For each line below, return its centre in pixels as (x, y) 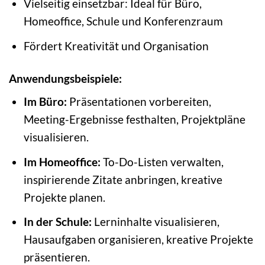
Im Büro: (45, 102)
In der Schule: (57, 222)
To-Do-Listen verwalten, (162, 161)
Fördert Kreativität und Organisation (116, 46)
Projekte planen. (64, 197)
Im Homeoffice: (62, 161)
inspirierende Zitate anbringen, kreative (123, 179)
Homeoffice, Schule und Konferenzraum (123, 21)
